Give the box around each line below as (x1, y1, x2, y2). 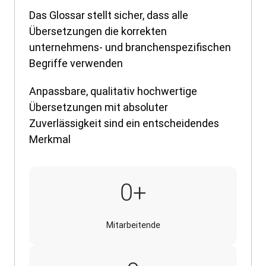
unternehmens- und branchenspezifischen (29, 40, 231, 54)
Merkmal (29, 132, 71, 146)
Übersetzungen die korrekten (29, 24, 167, 38)
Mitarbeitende (106, 219, 160, 230)
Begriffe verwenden (29, 56, 123, 70)
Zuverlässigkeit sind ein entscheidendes (29, 116, 219, 130)
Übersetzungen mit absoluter (29, 100, 168, 114)
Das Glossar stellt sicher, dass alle (29, 8, 188, 22)
